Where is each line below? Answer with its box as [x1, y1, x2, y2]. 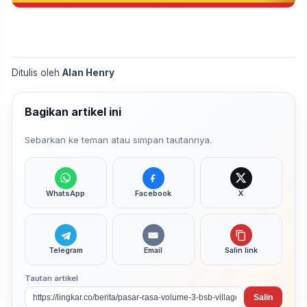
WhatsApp [46, 188, 86, 198]
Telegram [48, 245, 83, 256]
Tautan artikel [25, 273, 79, 283]
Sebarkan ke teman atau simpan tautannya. [25, 134, 212, 145]
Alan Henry [62, 67, 114, 79]
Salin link [224, 245, 258, 256]
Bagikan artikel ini [25, 104, 122, 119]
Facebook [135, 188, 172, 198]
